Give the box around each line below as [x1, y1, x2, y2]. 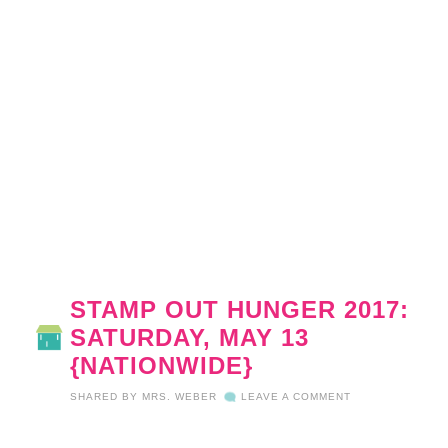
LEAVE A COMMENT [241, 391, 352, 403]
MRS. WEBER [142, 391, 218, 403]
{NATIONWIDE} [70, 352, 254, 380]
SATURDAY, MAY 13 [70, 324, 310, 352]
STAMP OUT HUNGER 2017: [70, 296, 410, 324]
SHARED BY [70, 391, 143, 403]
